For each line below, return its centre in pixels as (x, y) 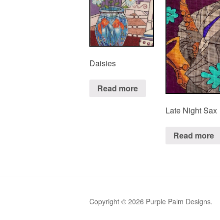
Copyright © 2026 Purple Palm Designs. (151, 201)
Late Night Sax (192, 110)
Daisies (103, 63)
